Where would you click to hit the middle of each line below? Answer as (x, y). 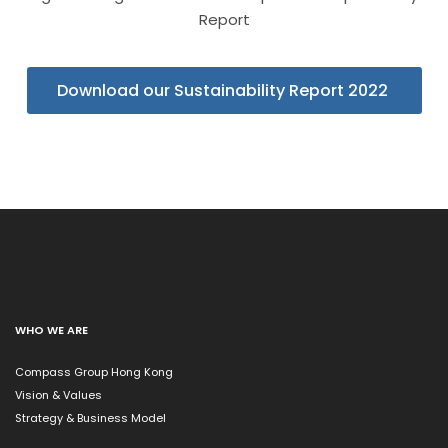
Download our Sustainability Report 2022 (224, 90)
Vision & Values (58, 395)
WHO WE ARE (51, 330)
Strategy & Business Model (90, 418)
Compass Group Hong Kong (94, 372)
